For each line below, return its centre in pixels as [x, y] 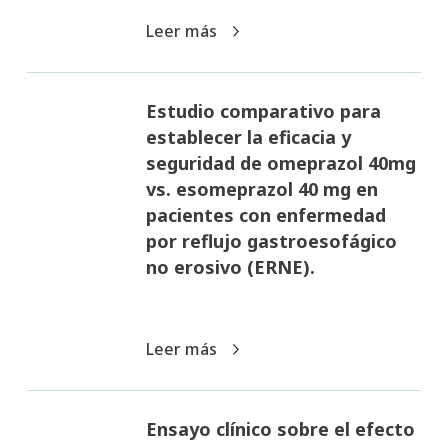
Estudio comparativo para [263, 110]
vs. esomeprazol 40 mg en [261, 188]
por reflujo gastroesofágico [271, 240]
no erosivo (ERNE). [230, 266]
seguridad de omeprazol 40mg [280, 162]
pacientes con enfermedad [265, 214]
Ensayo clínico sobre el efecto [280, 428]
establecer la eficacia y [248, 136]
